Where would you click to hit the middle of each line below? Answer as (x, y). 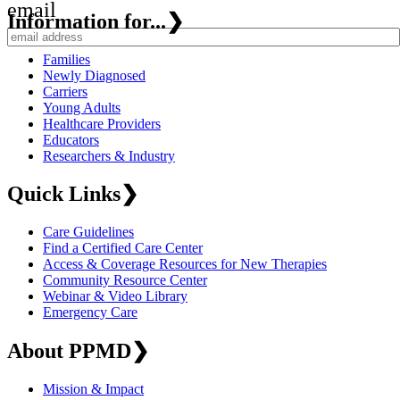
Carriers (65, 91)
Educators (71, 139)
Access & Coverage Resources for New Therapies (185, 264)
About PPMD (69, 351)
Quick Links (64, 194)
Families (67, 59)
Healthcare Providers (102, 123)
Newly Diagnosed (94, 75)
